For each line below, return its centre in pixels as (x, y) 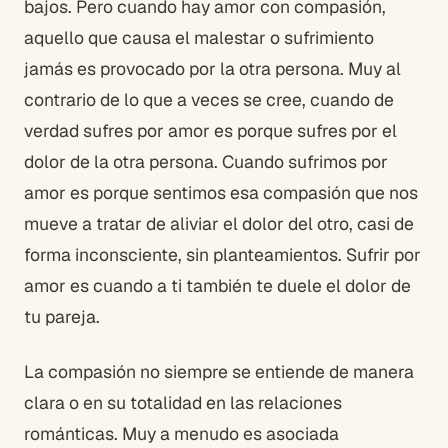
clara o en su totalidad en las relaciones (183, 402)
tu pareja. (62, 316)
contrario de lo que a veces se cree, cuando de (209, 99)
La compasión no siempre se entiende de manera (219, 371)
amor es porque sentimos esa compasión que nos (221, 192)
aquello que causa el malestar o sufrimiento (199, 37)
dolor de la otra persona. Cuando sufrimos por (206, 161)
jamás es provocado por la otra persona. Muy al (212, 68)
